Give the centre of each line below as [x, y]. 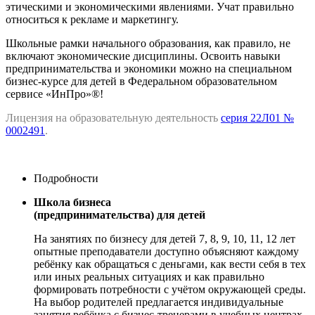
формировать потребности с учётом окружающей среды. [171, 290]
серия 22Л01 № [257, 118]
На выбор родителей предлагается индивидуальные [159, 302]
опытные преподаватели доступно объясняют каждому [166, 252]
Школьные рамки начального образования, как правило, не [148, 44]
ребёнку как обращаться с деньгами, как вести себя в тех [170, 264]
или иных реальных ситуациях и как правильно [149, 277]
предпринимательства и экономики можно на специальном [149, 69]
